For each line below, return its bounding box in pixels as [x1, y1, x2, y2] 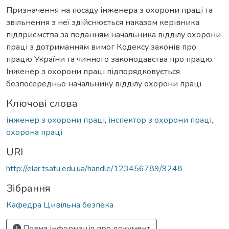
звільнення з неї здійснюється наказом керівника [6, 16, 199, 28]
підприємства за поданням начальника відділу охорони [6, 29, 221, 40]
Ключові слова [6, 96, 78, 110]
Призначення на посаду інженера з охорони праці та [6, 4, 213, 16]
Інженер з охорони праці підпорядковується [6, 65, 180, 77]
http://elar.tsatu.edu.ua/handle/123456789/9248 [6, 163, 182, 174]
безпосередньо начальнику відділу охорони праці [6, 78, 201, 89]
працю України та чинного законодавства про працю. [6, 53, 214, 65]
